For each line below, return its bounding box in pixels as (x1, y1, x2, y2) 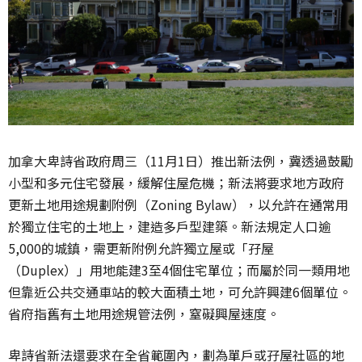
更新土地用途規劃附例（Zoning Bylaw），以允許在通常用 (8, 195, 348, 215)
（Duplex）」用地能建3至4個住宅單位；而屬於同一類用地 (8, 260, 350, 280)
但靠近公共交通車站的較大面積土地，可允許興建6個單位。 (8, 282, 351, 302)
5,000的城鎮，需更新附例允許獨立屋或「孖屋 (8, 238, 274, 259)
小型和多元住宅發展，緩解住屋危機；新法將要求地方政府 (8, 173, 344, 193)
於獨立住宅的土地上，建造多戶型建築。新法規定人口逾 (8, 217, 331, 237)
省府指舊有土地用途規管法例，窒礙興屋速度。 (8, 304, 280, 324)
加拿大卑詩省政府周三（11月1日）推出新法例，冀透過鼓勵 (8, 151, 353, 171)
